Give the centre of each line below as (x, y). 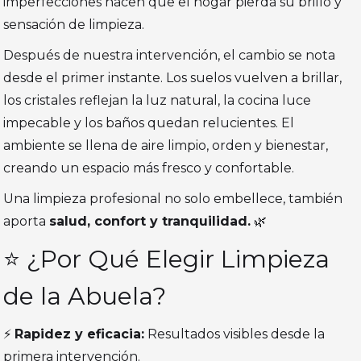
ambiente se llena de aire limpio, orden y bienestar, (166, 146)
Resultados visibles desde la (235, 334)
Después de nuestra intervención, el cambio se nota (170, 56)
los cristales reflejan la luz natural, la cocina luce (158, 101)
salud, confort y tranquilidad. (150, 222)
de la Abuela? (85, 297)
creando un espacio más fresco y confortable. (149, 168)
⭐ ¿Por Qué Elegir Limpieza (167, 259)
